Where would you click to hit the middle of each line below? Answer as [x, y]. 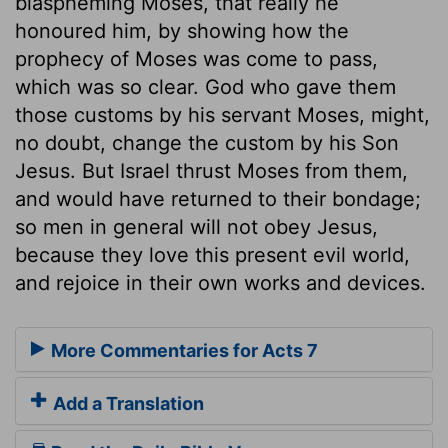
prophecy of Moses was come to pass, [196, 58]
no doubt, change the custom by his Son [207, 142]
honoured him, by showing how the [182, 30]
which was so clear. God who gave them [205, 86]
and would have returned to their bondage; [218, 198]
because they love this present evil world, [212, 254]
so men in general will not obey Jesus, [196, 226]
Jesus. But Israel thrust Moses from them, [211, 170]
